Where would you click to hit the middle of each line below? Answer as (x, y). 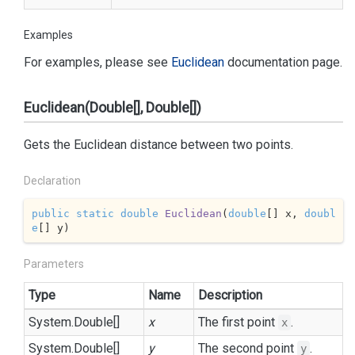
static (95, 213)
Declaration (52, 181)
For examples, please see (97, 62)
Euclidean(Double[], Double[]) (113, 107)
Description (230, 295)
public (50, 213)
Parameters (54, 264)
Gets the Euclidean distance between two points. (158, 145)
